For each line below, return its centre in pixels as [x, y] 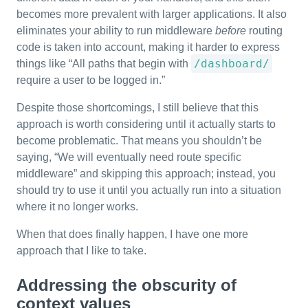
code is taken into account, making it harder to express [148, 47]
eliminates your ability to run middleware [116, 31]
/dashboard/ [232, 64]
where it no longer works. [77, 207]
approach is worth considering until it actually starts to [146, 124]
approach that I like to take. [81, 251]
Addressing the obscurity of [126, 285]
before [231, 31]
